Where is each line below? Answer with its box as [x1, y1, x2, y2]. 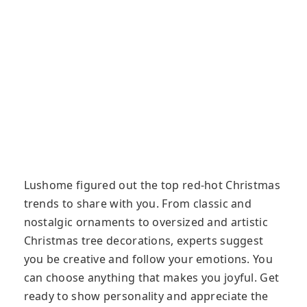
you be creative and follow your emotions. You [23, 251, 273, 267]
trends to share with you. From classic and [23, 196, 252, 212]
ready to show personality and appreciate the [23, 288, 269, 304]
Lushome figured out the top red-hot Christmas [23, 177, 280, 193]
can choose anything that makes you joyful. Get [23, 270, 280, 286]
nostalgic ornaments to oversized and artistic [23, 214, 268, 230]
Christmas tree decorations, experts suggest [23, 233, 264, 249]
